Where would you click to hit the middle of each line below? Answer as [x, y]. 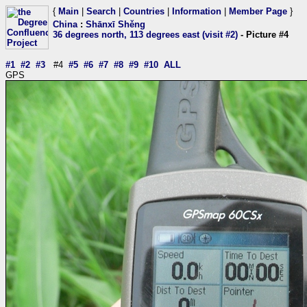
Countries [144, 11]
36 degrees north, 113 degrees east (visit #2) [145, 35]
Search [101, 11]
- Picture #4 [263, 35]
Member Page [258, 11]
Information [197, 11]
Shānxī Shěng [115, 24]
